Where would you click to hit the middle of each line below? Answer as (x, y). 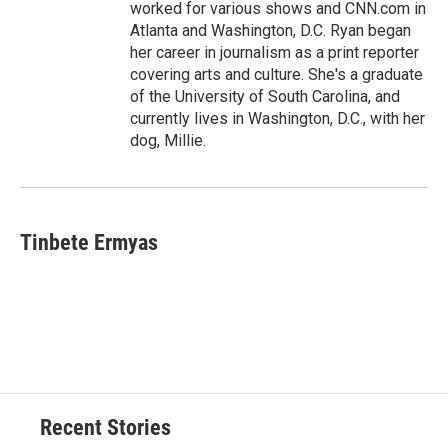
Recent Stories (105, 428)
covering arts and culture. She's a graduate (276, 75)
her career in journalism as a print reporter (274, 53)
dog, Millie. (168, 141)
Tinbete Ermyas (89, 243)
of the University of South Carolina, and (265, 97)
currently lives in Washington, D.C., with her (277, 119)
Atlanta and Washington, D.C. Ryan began (270, 31)
